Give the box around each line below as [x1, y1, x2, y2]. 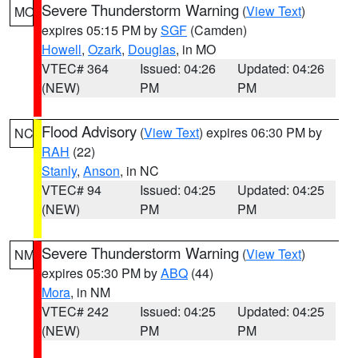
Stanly [42, 161, 77, 180]
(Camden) [187, 21, 247, 39]
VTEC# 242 [42, 302, 109, 320]
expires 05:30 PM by [42, 264, 161, 282]
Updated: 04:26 [237, 59, 325, 78]
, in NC [120, 161, 159, 180]
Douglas [128, 40, 176, 58]
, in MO [176, 40, 216, 58]
